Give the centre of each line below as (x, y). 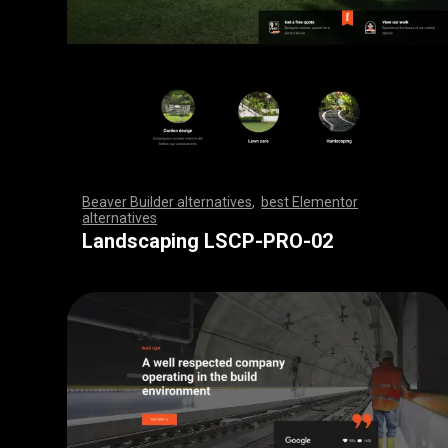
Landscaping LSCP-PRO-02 (208, 241)
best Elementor (310, 202)
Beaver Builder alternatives (167, 202)
